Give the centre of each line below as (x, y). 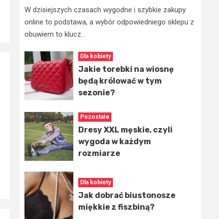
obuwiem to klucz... (55, 34)
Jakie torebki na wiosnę (126, 69)
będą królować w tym (120, 81)
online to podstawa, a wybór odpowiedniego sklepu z (109, 22)
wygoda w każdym (115, 142)
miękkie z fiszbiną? (116, 207)
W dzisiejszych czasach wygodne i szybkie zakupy (105, 10)
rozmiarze (99, 153)
